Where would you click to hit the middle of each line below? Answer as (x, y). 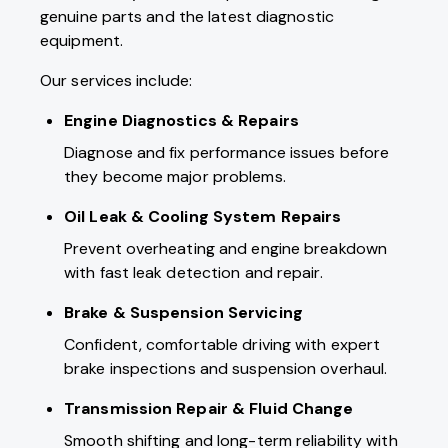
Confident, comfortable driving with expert (222, 345)
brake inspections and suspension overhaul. (226, 369)
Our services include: (116, 81)
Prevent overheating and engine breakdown (226, 249)
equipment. (81, 41)
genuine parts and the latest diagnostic (187, 17)
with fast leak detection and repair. (193, 273)
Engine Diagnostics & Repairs (181, 121)
